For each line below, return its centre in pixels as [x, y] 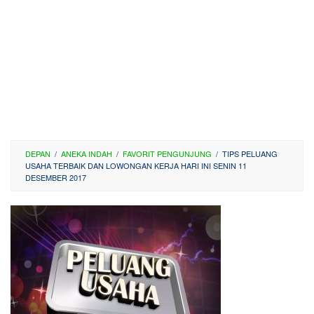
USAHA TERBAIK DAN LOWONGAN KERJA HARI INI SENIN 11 [136, 165]
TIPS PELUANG [250, 153]
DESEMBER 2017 [56, 177]
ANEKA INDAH [87, 153]
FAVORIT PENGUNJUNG [167, 153]
